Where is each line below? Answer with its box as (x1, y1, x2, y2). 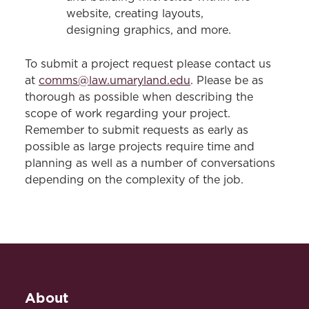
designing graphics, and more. (66, 25, 231, 36)
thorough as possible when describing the (25, 92, 253, 103)
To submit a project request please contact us (25, 59, 271, 70)
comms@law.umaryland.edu (39, 75, 190, 86)
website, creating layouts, (66, 8, 203, 19)
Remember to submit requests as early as (25, 125, 248, 136)
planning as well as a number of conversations (25, 158, 275, 169)
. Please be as (190, 75, 263, 86)
